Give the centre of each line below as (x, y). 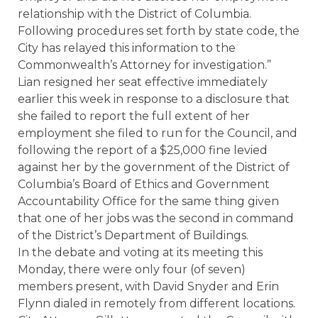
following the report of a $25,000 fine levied (143, 150)
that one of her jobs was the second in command (156, 218)
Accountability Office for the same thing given (148, 201)
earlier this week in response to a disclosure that (154, 99)
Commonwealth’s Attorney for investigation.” (144, 65)
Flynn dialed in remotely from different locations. (157, 303)
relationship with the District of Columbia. (135, 14)
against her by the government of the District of (154, 167)
